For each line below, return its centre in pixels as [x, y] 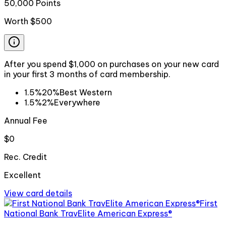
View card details [38, 193]
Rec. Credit [25, 157]
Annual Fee [26, 120]
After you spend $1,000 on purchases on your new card [111, 64]
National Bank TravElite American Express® [88, 213]
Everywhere [77, 102]
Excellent [22, 175]
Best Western [86, 92]
